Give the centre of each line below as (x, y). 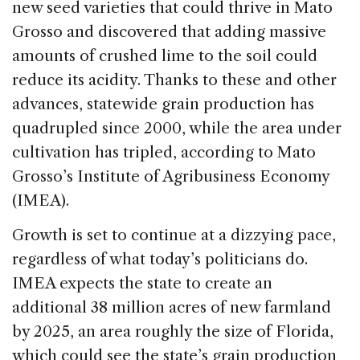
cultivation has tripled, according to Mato (164, 153)
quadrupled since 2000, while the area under (177, 129)
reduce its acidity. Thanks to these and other (174, 80)
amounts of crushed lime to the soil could (165, 56)
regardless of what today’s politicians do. (160, 260)
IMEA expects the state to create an (142, 284)
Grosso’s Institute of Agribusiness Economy (171, 177)
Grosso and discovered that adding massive (169, 32)
